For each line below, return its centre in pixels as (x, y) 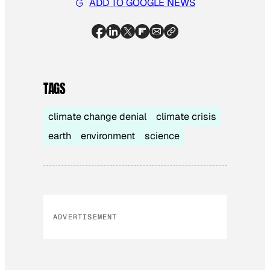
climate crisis (186, 116)
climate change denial (97, 116)
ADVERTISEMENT (85, 217)
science (162, 136)
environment (108, 136)
